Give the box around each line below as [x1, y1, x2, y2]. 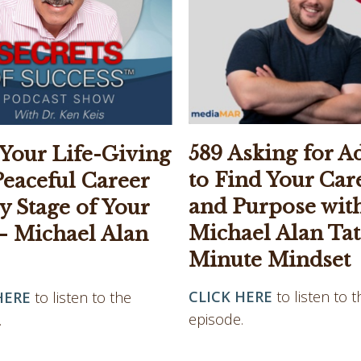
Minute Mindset [189, 247, 351, 272]
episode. [189, 309, 243, 329]
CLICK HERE [189, 286, 272, 306]
